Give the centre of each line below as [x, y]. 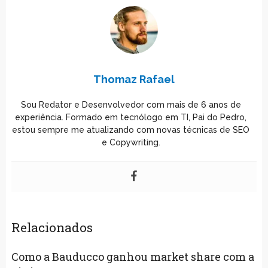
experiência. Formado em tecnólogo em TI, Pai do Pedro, [131, 117]
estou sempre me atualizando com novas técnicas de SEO [131, 130]
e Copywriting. [131, 142]
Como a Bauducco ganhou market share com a [133, 256]
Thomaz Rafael [134, 79]
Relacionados [52, 227]
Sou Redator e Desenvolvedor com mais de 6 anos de [131, 104]
